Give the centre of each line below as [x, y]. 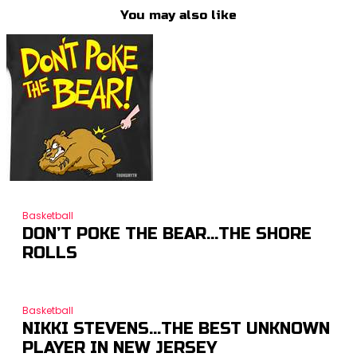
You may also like [178, 15]
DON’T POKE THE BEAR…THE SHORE [167, 234]
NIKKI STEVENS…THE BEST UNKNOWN [176, 329]
